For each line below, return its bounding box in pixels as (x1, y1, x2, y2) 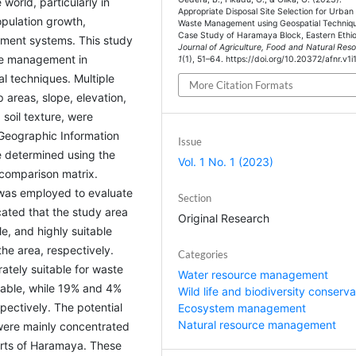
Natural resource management (178, 318, 337, 332)
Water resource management (178, 268, 329, 282)
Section (178, 192, 212, 205)
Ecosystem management (178, 301, 307, 315)
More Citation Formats (189, 79, 294, 92)
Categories (178, 248, 229, 261)
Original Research (178, 211, 270, 226)
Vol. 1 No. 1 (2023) (178, 155, 274, 169)
